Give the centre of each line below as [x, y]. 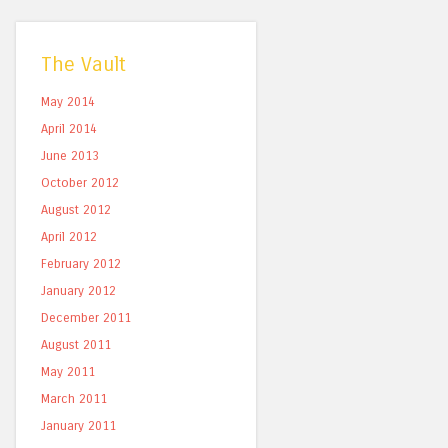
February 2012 [81, 263]
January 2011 [78, 425]
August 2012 [76, 209]
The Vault [83, 64]
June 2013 [70, 155]
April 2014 [69, 128]
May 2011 [68, 371]
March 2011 [74, 398]
